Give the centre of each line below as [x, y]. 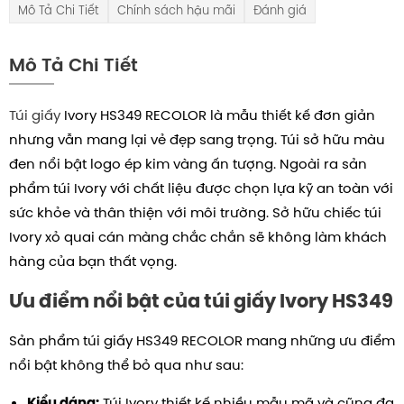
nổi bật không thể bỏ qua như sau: [126, 365]
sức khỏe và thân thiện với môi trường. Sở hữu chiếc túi [195, 213]
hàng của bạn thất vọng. [93, 262]
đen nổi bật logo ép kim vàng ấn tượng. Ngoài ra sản [188, 164]
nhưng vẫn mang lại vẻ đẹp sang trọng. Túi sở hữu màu [197, 140]
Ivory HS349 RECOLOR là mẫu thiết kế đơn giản [218, 115]
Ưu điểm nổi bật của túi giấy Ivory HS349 [201, 301]
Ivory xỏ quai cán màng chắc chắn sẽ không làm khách [198, 237]
